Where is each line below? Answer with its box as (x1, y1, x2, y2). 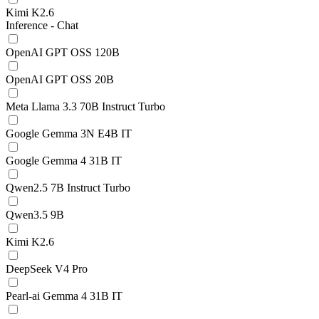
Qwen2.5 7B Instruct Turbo (6, 182, 130, 194)
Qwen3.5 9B (6, 209, 64, 221)
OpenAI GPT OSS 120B (6, 46, 120, 58)
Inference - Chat (6, 19, 78, 31)
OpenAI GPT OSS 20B (6, 73, 114, 85)
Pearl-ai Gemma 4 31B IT (6, 290, 122, 302)
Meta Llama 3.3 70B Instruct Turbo (6, 100, 165, 113)
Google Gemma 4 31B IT (6, 155, 122, 167)
